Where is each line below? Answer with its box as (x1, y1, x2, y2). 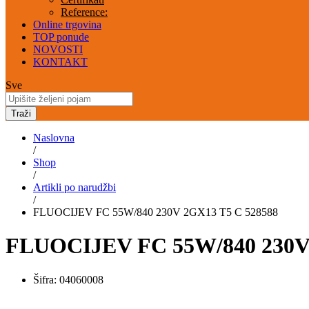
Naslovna (33, 131, 74, 143)
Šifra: (33, 273, 59, 286)
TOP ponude (33, 30, 89, 43)
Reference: (61, 6, 108, 18)
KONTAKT (33, 55, 88, 68)
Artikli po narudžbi (33, 181, 116, 193)
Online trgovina (33, 18, 101, 30)
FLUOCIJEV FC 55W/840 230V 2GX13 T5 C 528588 (33, 206, 278, 218)
